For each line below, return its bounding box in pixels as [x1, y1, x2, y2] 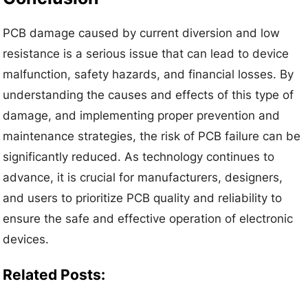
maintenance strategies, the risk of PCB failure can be [3, 129, 301, 143]
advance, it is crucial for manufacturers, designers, [3, 170, 283, 184]
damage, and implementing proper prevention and [3, 108, 280, 122]
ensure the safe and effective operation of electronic [3, 211, 294, 225]
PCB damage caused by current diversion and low [3, 25, 280, 40]
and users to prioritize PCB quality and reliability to [3, 190, 283, 205]
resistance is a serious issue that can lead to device [3, 46, 289, 60]
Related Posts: [3, 265, 106, 283]
